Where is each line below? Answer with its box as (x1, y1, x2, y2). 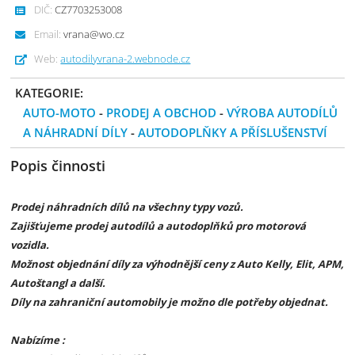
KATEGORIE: (15, 85, 84, 101)
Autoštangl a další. (10, 276, 106, 290)
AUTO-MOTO (23, 105, 97, 120)
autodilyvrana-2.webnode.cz (60, 52, 191, 66)
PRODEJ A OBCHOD (106, 105, 217, 120)
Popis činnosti (10, 156, 106, 175)
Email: (34, 27, 62, 41)
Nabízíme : (10, 333, 66, 347)
